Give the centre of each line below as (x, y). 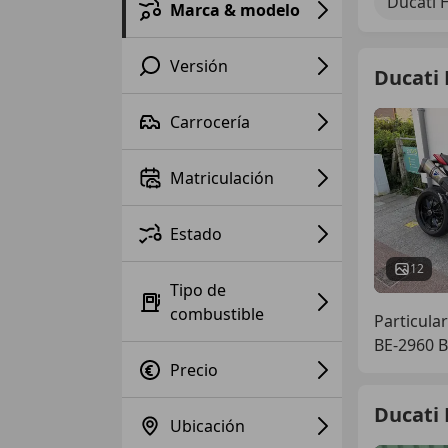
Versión (199, 65)
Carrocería (210, 121)
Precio (194, 369)
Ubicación (207, 425)
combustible (217, 313)
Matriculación (222, 177)
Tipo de (198, 289)
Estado (196, 233)
